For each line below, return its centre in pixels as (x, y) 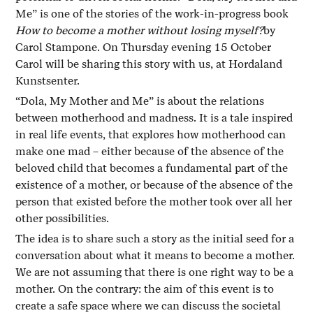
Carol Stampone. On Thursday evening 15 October (144, 47)
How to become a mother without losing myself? (140, 30)
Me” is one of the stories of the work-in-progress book (152, 13)
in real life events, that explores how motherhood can (151, 134)
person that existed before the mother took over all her (154, 201)
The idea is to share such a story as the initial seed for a (155, 238)
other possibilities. (64, 218)
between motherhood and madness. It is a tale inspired (154, 117)
